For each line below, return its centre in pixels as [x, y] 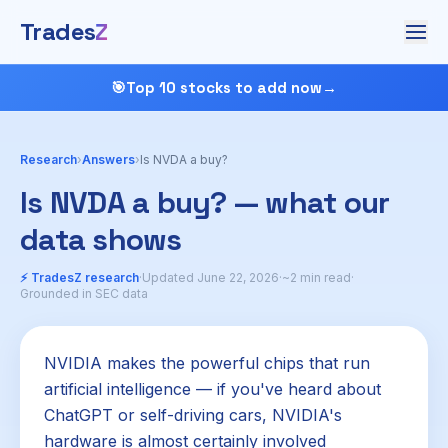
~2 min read [316, 277]
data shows [101, 239]
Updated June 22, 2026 [210, 277]
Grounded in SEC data [84, 293]
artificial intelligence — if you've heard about [212, 389]
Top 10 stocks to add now [224, 87]
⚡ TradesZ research [79, 277]
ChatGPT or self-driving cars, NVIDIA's [193, 415]
